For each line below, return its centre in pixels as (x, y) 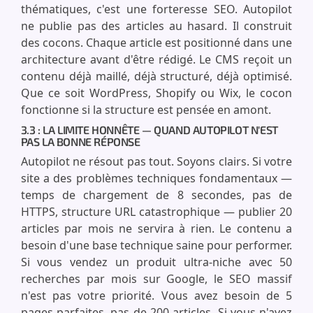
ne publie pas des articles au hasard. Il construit (156, 26)
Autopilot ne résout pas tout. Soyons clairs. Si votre (156, 161)
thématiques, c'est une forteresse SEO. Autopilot (156, 9)
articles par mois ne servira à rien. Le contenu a (156, 228)
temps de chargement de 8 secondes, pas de (156, 195)
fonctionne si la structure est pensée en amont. (146, 110)
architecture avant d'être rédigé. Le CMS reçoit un (156, 59)
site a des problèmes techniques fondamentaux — (156, 178)
